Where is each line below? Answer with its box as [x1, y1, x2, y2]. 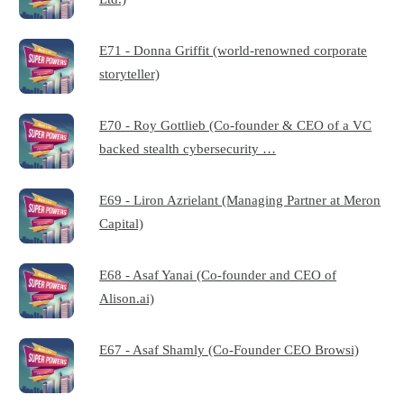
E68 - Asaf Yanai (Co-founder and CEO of [99, 266, 337, 282]
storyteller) [99, 66, 161, 81]
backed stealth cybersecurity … [99, 140, 277, 156]
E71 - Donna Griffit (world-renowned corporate [99, 42, 368, 58]
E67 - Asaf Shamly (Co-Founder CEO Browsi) [99, 341, 360, 357]
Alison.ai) [99, 289, 155, 306]
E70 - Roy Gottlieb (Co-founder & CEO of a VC [99, 116, 372, 133]
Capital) [99, 215, 144, 231]
